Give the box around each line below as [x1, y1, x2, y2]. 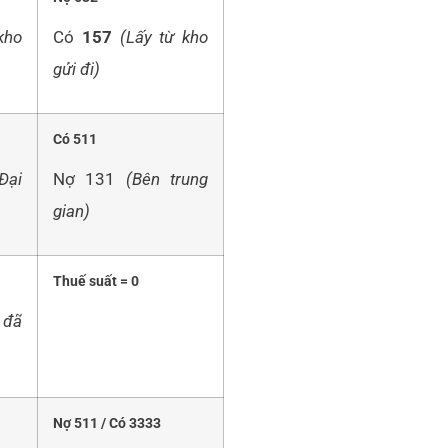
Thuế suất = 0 [53, 273, 139, 291]
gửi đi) [53, 58, 100, 79]
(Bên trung [125, 168, 209, 189]
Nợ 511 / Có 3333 [53, 415, 161, 433]
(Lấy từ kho [119, 26, 208, 47]
